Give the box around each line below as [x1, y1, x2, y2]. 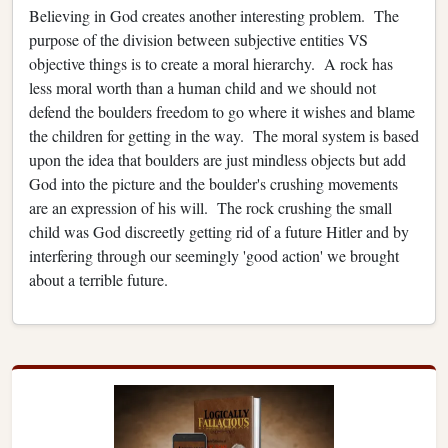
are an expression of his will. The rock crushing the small [29, 196, 392, 218]
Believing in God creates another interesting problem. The [29, 4, 399, 26]
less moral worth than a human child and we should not [29, 76, 376, 98]
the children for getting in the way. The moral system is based [29, 124, 419, 146]
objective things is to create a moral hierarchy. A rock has [29, 52, 393, 74]
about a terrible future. [29, 268, 173, 290]
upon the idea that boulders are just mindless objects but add [29, 148, 406, 170]
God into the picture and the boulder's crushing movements [29, 172, 398, 194]
